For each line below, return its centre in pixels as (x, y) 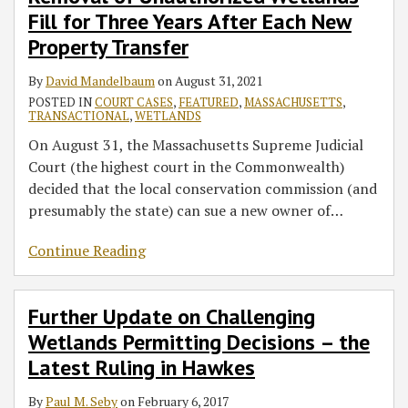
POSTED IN (61, 102)
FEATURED (209, 102)
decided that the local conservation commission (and (203, 188)
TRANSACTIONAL (79, 115)
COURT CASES (134, 102)
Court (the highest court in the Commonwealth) (186, 166)
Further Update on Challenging (172, 316)
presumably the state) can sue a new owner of (179, 210)
